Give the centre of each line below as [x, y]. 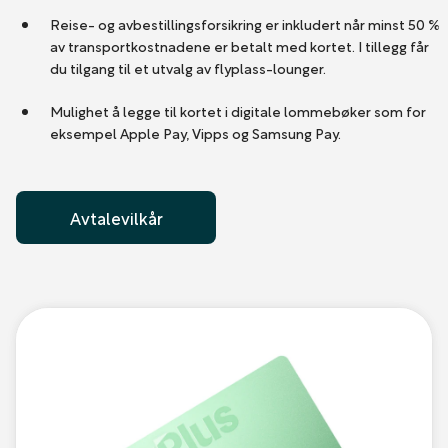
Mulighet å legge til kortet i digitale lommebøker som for [237, 111]
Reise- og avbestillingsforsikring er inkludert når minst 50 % [244, 24]
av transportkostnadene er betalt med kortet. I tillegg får [239, 46]
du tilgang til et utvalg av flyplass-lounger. [189, 68]
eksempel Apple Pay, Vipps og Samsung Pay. [196, 133]
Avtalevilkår [116, 218]
